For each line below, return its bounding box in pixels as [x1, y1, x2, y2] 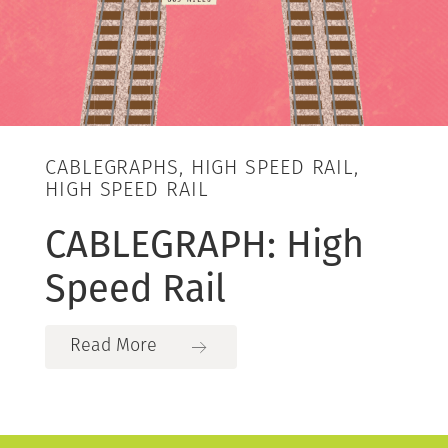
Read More [70, 336, 157, 356]
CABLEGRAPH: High [45, 220, 364, 267]
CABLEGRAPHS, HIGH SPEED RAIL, [45, 158, 360, 179]
